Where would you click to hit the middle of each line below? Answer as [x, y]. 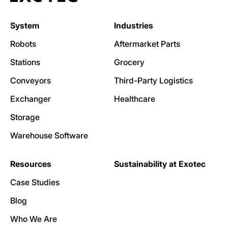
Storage [25, 117]
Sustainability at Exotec [160, 164]
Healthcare [135, 99]
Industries [134, 26]
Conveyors [31, 81]
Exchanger [31, 99]
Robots [23, 44]
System [25, 26]
